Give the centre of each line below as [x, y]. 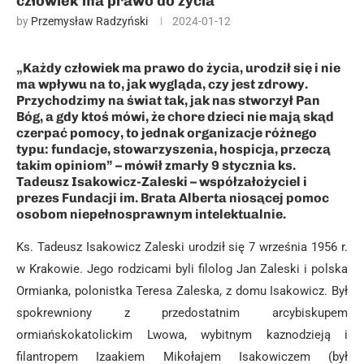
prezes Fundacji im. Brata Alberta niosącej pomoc [173, 198]
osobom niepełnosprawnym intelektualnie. [151, 214]
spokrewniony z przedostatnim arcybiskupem [182, 313]
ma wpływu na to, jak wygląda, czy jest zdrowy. [162, 84]
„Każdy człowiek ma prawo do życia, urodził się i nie [178, 68]
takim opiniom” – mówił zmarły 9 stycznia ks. [156, 165]
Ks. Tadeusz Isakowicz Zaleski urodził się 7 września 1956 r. [182, 247]
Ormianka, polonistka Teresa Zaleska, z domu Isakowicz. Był [182, 291]
